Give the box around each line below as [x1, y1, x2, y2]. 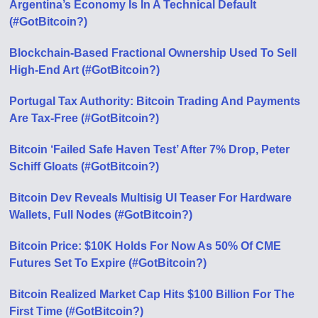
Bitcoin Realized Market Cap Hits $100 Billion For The [9, 288, 295, 301]
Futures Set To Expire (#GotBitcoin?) [9, 257, 207, 270]
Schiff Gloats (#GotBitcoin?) [9, 160, 160, 173]
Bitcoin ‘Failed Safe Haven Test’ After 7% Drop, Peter [9, 143, 290, 156]
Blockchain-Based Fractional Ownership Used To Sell [9, 47, 297, 60]
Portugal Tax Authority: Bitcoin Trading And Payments [9, 95, 301, 108]
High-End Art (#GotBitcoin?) [9, 64, 160, 77]
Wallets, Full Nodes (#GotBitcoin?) [9, 209, 193, 221]
